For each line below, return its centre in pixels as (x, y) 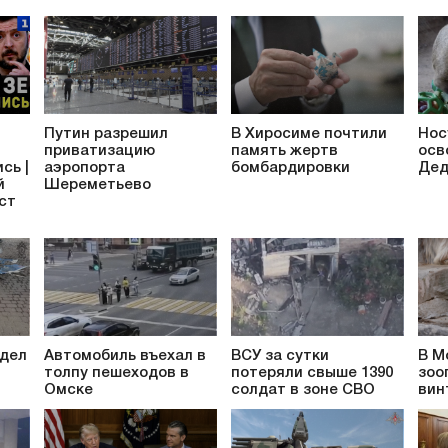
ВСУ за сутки (280, 356)
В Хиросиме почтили (309, 133)
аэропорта (84, 167)
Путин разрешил (106, 133)
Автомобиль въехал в (125, 356)
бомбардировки (290, 167)
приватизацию (99, 150)
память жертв (284, 150)
